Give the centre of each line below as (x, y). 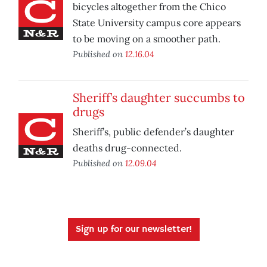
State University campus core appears (157, 23)
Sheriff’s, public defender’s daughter (153, 132)
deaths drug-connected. (127, 148)
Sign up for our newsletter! (133, 230)
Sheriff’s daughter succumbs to (159, 98)
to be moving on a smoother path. (147, 39)
